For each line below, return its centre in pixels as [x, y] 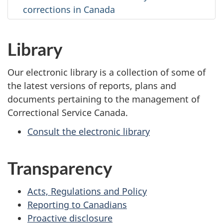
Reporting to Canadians [77, 204]
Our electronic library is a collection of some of [107, 72]
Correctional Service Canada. [68, 112]
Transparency [60, 168]
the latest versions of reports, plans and [92, 85]
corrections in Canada [69, 10]
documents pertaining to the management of [104, 99]
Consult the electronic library [89, 132]
